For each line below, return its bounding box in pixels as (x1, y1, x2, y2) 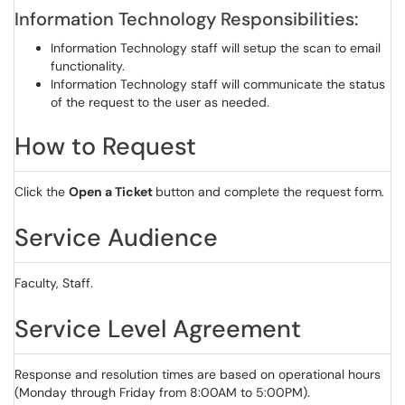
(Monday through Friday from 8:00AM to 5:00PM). (14, 384, 310, 400)
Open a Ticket (69, 184, 155, 200)
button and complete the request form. (155, 184, 384, 200)
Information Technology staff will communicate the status (51, 76, 385, 92)
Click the (14, 184, 69, 200)
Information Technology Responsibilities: (14, 7, 358, 31)
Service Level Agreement (14, 313, 301, 344)
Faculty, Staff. (14, 275, 93, 291)
